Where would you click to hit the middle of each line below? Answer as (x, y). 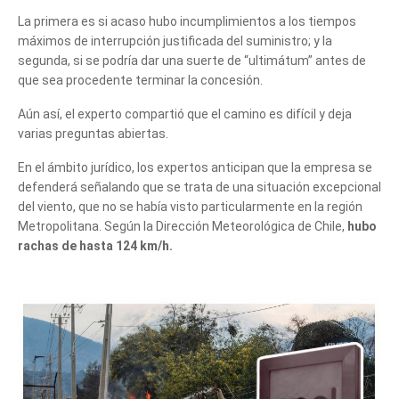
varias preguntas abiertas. (93, 133)
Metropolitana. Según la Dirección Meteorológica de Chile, (183, 226)
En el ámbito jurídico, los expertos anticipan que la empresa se (195, 167)
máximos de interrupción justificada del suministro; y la (175, 41)
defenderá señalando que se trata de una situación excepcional (199, 187)
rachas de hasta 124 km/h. (95, 245)
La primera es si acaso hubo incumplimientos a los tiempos (187, 21)
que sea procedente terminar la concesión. (140, 80)
